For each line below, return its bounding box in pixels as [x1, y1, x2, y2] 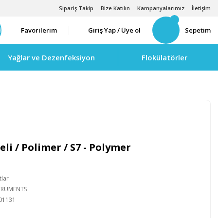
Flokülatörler [142, 52, 187, 62]
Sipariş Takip [59, 4, 93, 12]
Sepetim [185, 25, 211, 35]
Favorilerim [21, 25, 57, 35]
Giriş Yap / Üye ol [88, 25, 141, 35]
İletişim [192, 4, 211, 12]
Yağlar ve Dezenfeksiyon [8, 52, 95, 62]
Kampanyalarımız [137, 4, 184, 12]
